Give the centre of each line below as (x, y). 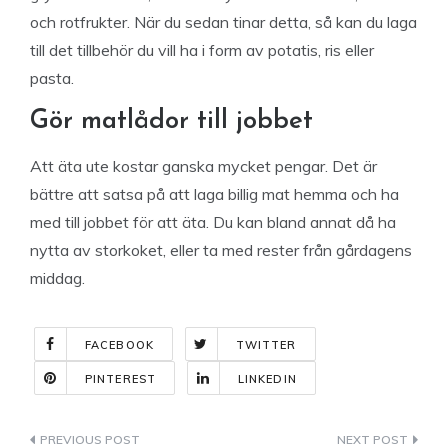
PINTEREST (120, 379)
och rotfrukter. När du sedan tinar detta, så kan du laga (223, 22)
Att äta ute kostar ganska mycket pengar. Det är (203, 166)
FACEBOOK (119, 345)
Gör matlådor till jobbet (171, 121)
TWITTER (266, 345)
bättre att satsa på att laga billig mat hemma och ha (214, 194)
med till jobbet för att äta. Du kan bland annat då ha (213, 222)
